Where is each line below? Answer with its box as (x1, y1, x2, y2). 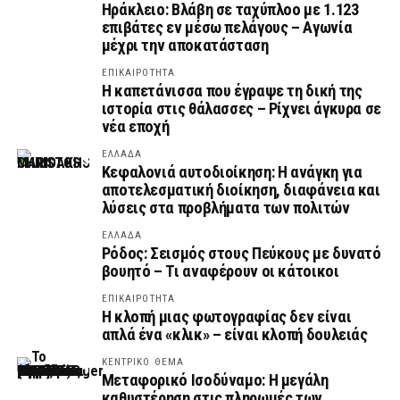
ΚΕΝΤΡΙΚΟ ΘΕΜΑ (101, 356, 185, 368)
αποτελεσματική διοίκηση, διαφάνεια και (101, 180, 380, 199)
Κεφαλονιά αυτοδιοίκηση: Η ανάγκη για (101, 162, 362, 181)
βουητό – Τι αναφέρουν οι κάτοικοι (101, 262, 339, 280)
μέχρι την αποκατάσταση (101, 36, 269, 54)
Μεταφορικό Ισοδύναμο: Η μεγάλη (101, 371, 329, 389)
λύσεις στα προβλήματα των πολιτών (101, 198, 350, 217)
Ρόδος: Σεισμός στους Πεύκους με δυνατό (101, 244, 381, 262)
